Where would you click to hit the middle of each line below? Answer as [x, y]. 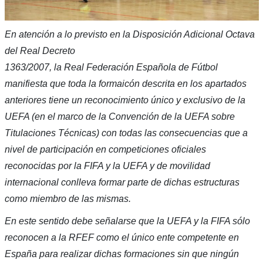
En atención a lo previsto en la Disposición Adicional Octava [129, 35]
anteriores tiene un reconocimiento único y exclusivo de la [125, 100]
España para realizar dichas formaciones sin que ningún [122, 254]
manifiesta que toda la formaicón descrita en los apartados [125, 84]
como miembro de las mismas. [68, 199]
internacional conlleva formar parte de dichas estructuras [122, 183]
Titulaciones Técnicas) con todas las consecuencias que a [126, 133]
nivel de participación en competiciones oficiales [105, 150]
